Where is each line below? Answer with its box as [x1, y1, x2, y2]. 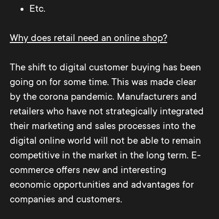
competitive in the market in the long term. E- [10, 150, 201, 161]
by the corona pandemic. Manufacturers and [10, 91, 197, 102]
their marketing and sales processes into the [10, 121, 196, 131]
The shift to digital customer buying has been [10, 62, 201, 73]
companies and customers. [10, 194, 122, 205]
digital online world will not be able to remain [10, 135, 201, 146]
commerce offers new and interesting [10, 165, 166, 175]
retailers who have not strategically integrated [10, 106, 204, 117]
